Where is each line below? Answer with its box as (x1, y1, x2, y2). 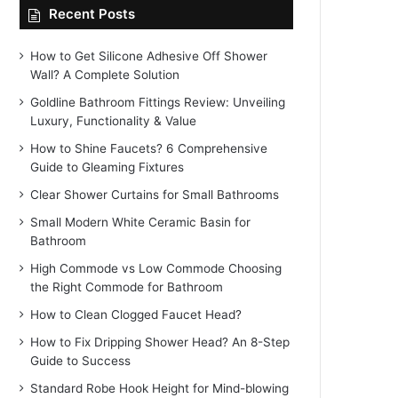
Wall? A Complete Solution (30, 68, 180, 82)
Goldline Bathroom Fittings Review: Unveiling (30, 95, 286, 109)
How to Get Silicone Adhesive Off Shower (30, 49, 268, 63)
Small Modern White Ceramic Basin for (30, 215, 251, 229)
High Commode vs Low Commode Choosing (30, 261, 283, 275)
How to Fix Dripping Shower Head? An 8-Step (30, 335, 291, 349)
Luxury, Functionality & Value (30, 114, 197, 128)
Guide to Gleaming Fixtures (30, 160, 185, 174)
